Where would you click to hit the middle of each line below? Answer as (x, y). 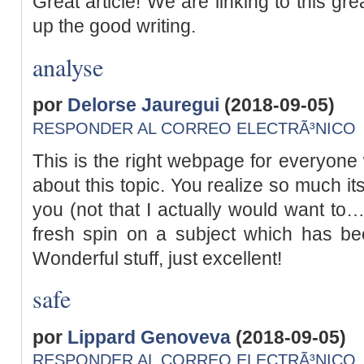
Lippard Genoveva (149, 337)
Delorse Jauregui (143, 105)
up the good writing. (114, 26)
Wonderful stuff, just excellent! (157, 258)
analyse (68, 66)
